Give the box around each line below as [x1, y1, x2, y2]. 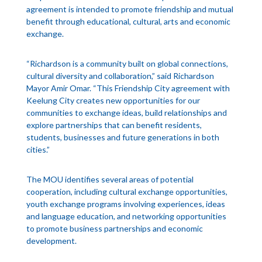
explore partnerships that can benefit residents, [26, 120, 202, 130]
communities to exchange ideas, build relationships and [26, 108, 227, 118]
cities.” [26, 144, 50, 155]
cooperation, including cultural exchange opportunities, [26, 187, 227, 197]
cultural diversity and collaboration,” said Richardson [26, 71, 214, 81]
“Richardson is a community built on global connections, [26, 58, 228, 69]
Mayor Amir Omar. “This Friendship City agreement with [26, 83, 230, 94]
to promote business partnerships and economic [26, 223, 203, 234]
